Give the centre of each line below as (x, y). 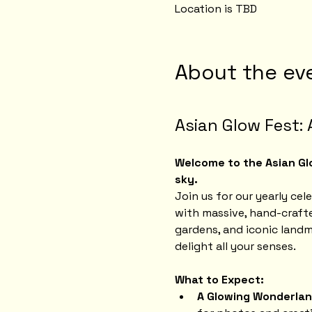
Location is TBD (216, 9)
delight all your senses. (235, 247)
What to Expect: (219, 280)
